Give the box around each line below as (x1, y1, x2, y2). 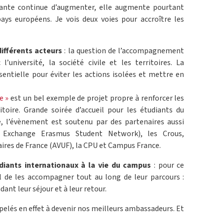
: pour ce (151, 160, 184, 171)
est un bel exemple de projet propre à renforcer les (10, 93, 184, 104)
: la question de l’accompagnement (62, 45, 184, 57)
